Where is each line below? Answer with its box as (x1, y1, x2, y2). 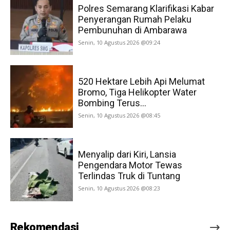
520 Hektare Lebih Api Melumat (78, 76, 205, 87)
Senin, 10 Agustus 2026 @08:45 (78, 111, 161, 120)
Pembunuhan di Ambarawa (78, 24, 187, 35)
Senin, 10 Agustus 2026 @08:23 (78, 184, 161, 193)
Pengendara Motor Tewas (78, 160, 183, 171)
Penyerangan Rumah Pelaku (78, 13, 192, 25)
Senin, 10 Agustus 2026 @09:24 (78, 38, 161, 46)
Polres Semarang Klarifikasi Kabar (78, 3, 215, 14)
